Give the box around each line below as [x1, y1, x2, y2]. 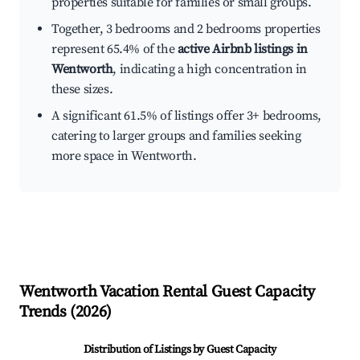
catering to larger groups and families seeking [51, 128, 301, 145]
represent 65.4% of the [51, 41, 178, 58]
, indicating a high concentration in [112, 61, 308, 78]
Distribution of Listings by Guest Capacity [83, 342, 277, 358]
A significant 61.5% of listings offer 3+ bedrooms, [51, 108, 322, 125]
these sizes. [51, 81, 113, 98]
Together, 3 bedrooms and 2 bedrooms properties [51, 21, 321, 38]
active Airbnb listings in [177, 41, 308, 58]
